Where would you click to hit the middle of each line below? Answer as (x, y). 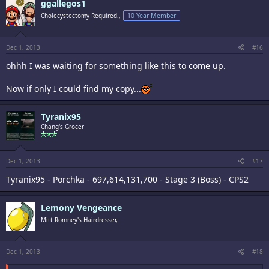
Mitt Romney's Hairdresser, (79, 219)
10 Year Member (152, 15)
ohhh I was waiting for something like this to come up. (116, 65)
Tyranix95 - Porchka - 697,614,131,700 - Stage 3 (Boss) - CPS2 (127, 179)
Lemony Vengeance (81, 207)
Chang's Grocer (62, 126)
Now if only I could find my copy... (74, 88)
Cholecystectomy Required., (81, 15)
